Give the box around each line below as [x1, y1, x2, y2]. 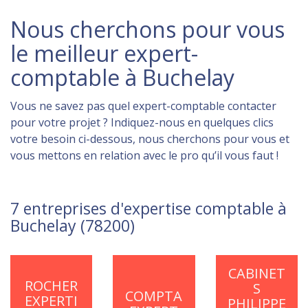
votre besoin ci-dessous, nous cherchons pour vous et [10, 131, 289, 146]
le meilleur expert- [10, 38, 198, 68]
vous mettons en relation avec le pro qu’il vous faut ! [10, 148, 278, 163]
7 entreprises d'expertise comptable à [10, 197, 287, 219]
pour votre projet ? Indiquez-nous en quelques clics [10, 115, 274, 130]
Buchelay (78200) [10, 214, 135, 236]
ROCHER [25, 276, 78, 295]
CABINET [228, 263, 285, 283]
